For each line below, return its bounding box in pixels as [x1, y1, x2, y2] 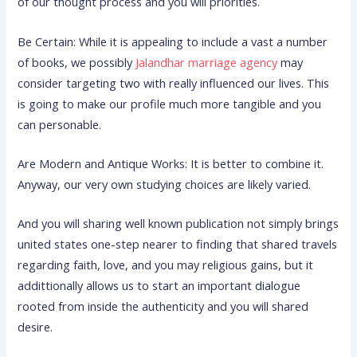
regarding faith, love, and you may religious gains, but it [18, 257, 314, 273]
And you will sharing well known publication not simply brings [18, 215, 339, 232]
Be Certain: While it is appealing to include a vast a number [18, 33, 328, 49]
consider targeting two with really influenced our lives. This [18, 74, 330, 91]
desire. [18, 319, 53, 335]
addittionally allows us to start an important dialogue [18, 277, 301, 294]
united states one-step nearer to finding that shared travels [18, 236, 338, 253]
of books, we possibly [18, 53, 136, 70]
